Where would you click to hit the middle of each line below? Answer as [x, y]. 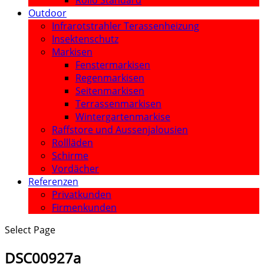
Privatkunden [82, 194]
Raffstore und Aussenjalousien [120, 130]
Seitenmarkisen [110, 91]
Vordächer [75, 169]
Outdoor [47, 13]
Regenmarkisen [110, 78]
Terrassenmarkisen [118, 104]
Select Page [30, 230]
